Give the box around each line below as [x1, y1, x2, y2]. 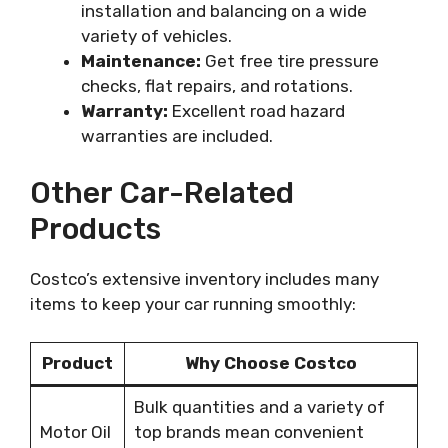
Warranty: [81, 101, 168, 121]
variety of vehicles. [81, 26, 232, 46]
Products [30, 210, 161, 247]
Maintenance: [81, 51, 201, 71]
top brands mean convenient [133, 422, 364, 442]
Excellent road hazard [168, 101, 345, 121]
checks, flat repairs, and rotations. [81, 76, 353, 96]
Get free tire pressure [201, 51, 379, 71]
